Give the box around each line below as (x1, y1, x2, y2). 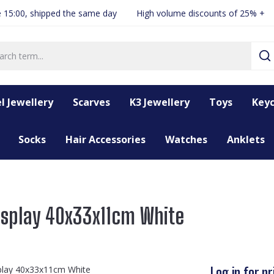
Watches (165, 133, 207, 146)
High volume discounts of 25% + (136, 7, 265, 19)
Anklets (226, 133, 265, 146)
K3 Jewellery (130, 95, 190, 109)
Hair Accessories (65, 133, 146, 146)
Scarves (73, 95, 110, 109)
